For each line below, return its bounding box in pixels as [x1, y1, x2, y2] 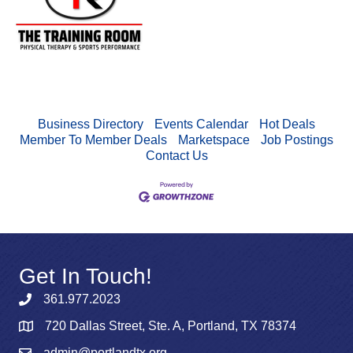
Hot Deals [259, 117, 315, 131]
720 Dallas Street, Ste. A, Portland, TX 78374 [45, 319, 296, 333]
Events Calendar [154, 117, 248, 131]
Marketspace [178, 133, 250, 147]
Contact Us [145, 149, 208, 162]
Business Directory [38, 117, 143, 131]
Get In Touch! [19, 264, 152, 288]
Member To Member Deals [20, 133, 167, 147]
